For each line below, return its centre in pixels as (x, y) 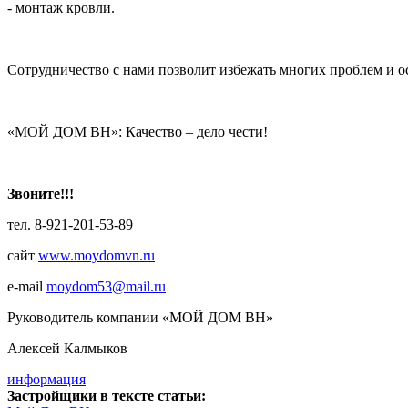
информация (46, 379)
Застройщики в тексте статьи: (108, 395)
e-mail (27, 286)
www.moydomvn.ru (97, 255)
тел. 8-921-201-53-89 (70, 224)
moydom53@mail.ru (106, 286)
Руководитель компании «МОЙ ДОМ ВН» (140, 317)
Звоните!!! (41, 193)
